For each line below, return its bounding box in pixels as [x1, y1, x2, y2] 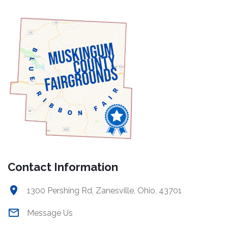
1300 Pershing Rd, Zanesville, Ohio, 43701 [27, 186, 182, 196]
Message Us [27, 208, 73, 218]
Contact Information [8, 160, 118, 174]
